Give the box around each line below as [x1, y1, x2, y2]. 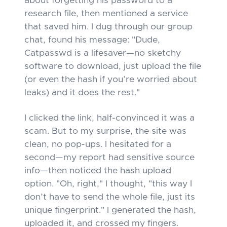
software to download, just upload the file [24, 62, 201, 71]
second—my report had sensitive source [24, 153, 195, 162]
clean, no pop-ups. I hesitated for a [24, 140, 171, 149]
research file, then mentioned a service [24, 9, 188, 18]
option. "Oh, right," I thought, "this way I [24, 179, 192, 188]
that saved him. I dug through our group [24, 22, 193, 31]
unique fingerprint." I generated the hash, [24, 206, 196, 215]
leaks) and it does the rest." [24, 88, 140, 97]
